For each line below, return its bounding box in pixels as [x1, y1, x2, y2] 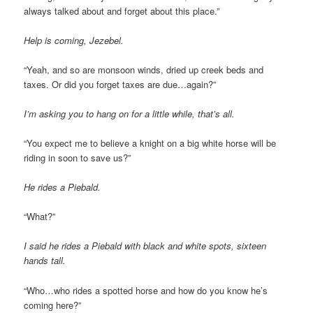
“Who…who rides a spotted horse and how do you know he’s [24, 283, 268, 297]
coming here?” [24, 298, 82, 312]
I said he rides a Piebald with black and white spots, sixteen [24, 239, 267, 253]
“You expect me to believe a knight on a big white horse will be [24, 136, 277, 150]
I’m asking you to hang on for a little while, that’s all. [24, 106, 235, 120]
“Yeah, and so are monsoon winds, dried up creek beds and [24, 62, 264, 76]
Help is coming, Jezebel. [24, 33, 124, 47]
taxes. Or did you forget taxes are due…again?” [24, 77, 217, 91]
